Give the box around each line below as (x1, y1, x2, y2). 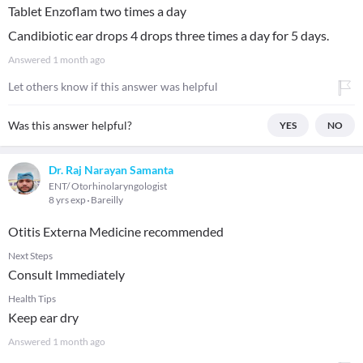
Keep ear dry (8, 310, 79, 325)
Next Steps (8, 250, 53, 262)
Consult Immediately (8, 267, 125, 282)
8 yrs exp (49, 194, 88, 206)
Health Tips (8, 293, 56, 305)
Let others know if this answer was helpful (8, 79, 218, 93)
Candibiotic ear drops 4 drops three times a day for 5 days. (8, 28, 329, 43)
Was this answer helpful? (8, 118, 132, 132)
